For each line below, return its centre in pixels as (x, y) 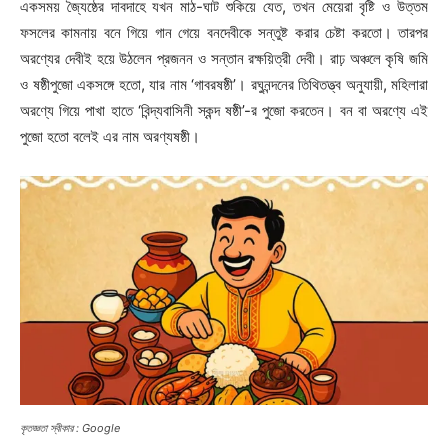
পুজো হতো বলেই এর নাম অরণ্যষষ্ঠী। (110, 136)
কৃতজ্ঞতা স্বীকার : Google (70, 427)
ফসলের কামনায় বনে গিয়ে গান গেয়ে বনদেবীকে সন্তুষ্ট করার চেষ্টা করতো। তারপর (224, 32)
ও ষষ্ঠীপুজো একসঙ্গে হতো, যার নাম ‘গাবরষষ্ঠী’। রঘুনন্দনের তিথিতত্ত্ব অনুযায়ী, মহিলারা (224, 84)
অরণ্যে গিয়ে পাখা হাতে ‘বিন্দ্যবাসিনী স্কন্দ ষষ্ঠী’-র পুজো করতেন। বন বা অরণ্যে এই (224, 110)
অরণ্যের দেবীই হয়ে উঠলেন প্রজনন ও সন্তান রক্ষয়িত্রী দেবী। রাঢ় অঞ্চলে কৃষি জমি (224, 58)
